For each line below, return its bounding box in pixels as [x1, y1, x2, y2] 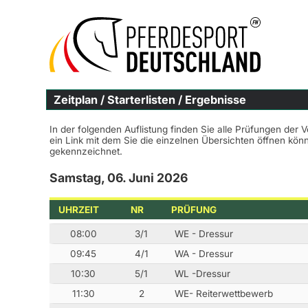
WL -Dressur [175, 268, 231, 280]
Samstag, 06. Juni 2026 [49, 170, 188, 185]
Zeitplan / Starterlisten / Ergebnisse [54, 93, 246, 107]
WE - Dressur [175, 228, 234, 240]
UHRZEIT [58, 203, 100, 215]
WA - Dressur [175, 248, 234, 260]
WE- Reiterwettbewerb [175, 288, 274, 300]
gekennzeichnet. [49, 146, 122, 157]
